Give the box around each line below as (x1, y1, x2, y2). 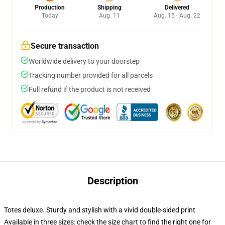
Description (87, 175, 138, 187)
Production (35, 4, 65, 11)
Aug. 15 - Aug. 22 (154, 12, 200, 19)
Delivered (165, 4, 189, 11)
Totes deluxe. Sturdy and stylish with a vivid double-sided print (4, 206, 195, 214)
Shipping (97, 4, 122, 11)
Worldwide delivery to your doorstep (29, 57, 140, 65)
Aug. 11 (98, 12, 120, 19)
